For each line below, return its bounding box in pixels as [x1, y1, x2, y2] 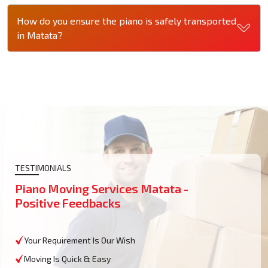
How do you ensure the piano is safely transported [17, 14, 236, 26]
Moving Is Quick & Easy [24, 253, 111, 264]
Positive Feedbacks [15, 195, 121, 210]
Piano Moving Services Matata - [15, 181, 188, 196]
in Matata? [17, 29, 63, 41]
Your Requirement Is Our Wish [24, 234, 135, 245]
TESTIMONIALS [15, 162, 71, 173]
